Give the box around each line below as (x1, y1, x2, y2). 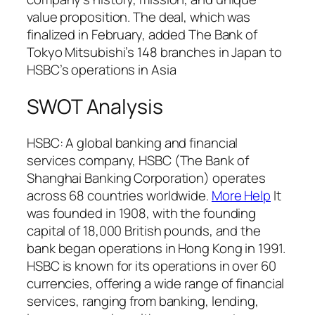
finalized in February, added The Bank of (27, 25, 257, 44)
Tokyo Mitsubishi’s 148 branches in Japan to (27, 42, 282, 61)
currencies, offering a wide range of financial (27, 274, 285, 293)
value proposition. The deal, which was (27, 7, 251, 26)
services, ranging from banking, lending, (27, 292, 259, 311)
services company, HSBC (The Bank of (27, 151, 249, 170)
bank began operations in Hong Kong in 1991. (27, 239, 285, 258)
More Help (211, 186, 271, 205)
